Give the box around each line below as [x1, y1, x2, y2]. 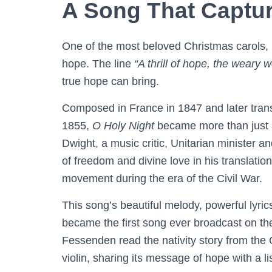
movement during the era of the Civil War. [62, 172, 262, 185]
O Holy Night [92, 119, 154, 132]
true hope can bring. [62, 75, 159, 87]
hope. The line [62, 57, 134, 70]
